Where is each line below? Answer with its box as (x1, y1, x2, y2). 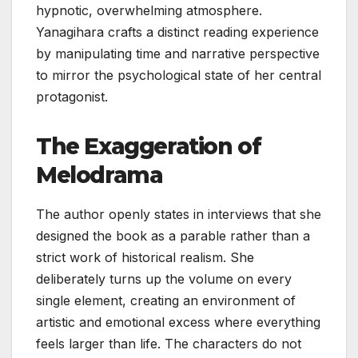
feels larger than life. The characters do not (36, 335, 301, 352)
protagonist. (36, 88, 108, 105)
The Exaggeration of (36, 132, 261, 160)
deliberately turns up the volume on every (36, 270, 292, 287)
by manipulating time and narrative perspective (36, 45, 320, 62)
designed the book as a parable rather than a (36, 227, 310, 244)
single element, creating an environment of (36, 292, 296, 308)
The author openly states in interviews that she (36, 205, 321, 222)
